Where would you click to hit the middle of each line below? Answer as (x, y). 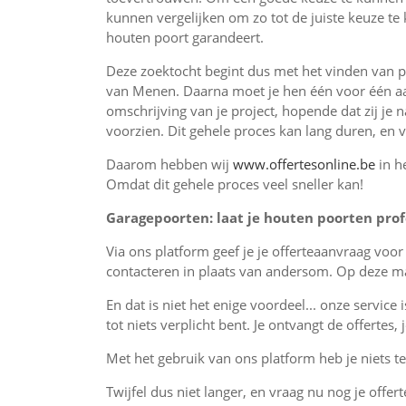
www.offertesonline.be (304, 164)
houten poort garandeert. (185, 37)
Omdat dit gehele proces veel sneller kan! (235, 184)
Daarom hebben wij (169, 164)
